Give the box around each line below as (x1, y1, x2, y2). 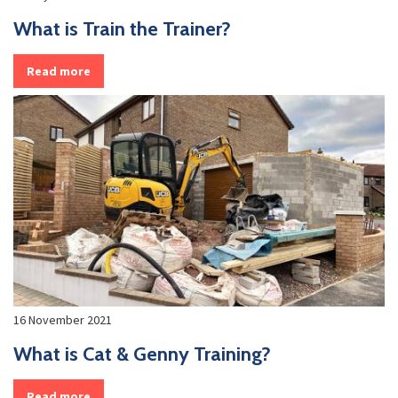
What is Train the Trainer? (13, 17, 231, 42)
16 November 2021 (13, 311, 112, 328)
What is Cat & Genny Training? (13, 341, 271, 366)
